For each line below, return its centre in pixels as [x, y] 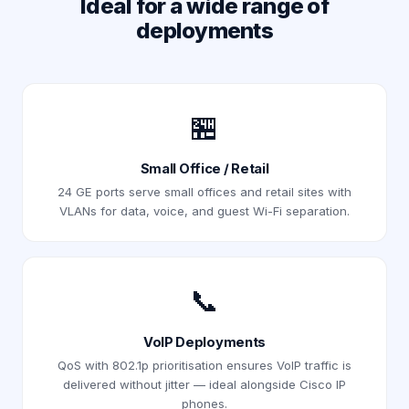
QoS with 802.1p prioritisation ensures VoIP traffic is [204, 365]
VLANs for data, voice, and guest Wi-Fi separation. [204, 211]
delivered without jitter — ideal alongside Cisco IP [204, 384]
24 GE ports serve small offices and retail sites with [204, 192]
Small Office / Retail [204, 169]
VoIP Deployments [204, 342]
